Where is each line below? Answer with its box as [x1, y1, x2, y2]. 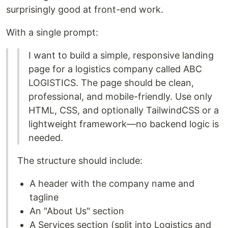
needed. [28, 132, 63, 143]
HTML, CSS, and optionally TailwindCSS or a [28, 104, 219, 116]
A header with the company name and [30, 178, 194, 189]
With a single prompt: [6, 26, 98, 38]
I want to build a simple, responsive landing [28, 49, 214, 61]
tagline [30, 191, 59, 203]
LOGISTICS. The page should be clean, [28, 77, 194, 88]
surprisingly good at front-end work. [6, 4, 163, 15]
